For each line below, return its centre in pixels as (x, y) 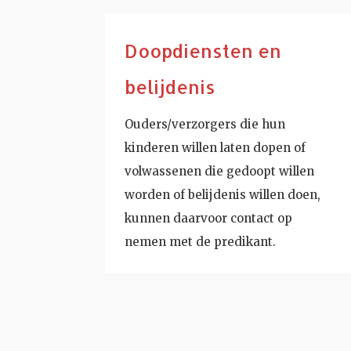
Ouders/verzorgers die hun (205, 124)
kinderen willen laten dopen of (215, 147)
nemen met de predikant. (201, 241)
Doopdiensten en (203, 51)
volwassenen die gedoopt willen (220, 171)
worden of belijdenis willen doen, (223, 194)
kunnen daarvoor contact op (209, 218)
